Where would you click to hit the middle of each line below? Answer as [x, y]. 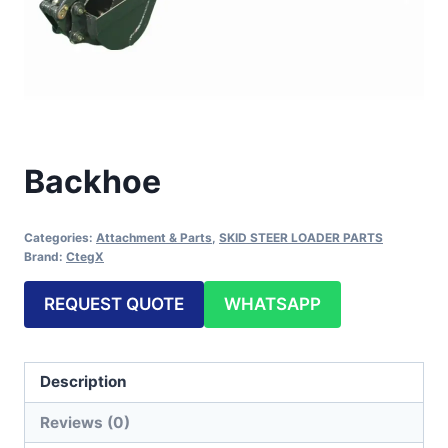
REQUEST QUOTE [114, 303]
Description [84, 382]
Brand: [45, 256]
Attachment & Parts [154, 237]
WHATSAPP [272, 303]
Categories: [60, 237]
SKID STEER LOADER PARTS [301, 237]
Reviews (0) [85, 422]
